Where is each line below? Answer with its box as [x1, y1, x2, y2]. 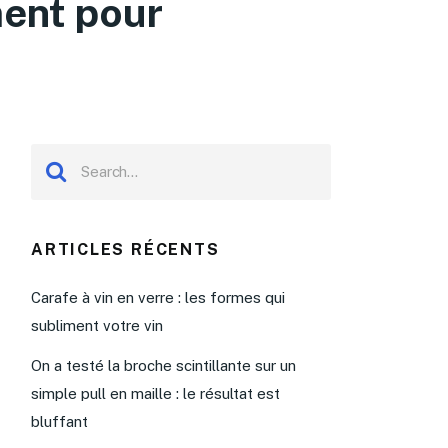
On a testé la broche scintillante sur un [31, 356, 296, 374]
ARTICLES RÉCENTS [31, 239, 220, 259]
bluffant [31, 412, 88, 430]
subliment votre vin [31, 316, 163, 334]
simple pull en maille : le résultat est [31, 384, 280, 402]
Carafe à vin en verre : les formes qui [31, 288, 285, 306]
